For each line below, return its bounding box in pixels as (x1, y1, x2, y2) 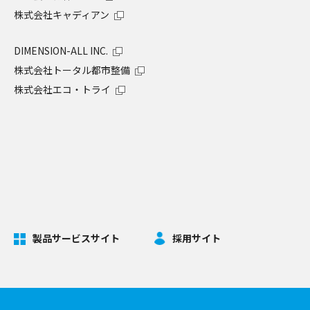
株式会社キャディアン (14, 8, 109, 22)
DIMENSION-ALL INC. (14, 44, 108, 58)
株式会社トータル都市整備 (14, 63, 130, 77)
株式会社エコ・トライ (14, 82, 111, 97)
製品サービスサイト (33, 231, 120, 246)
